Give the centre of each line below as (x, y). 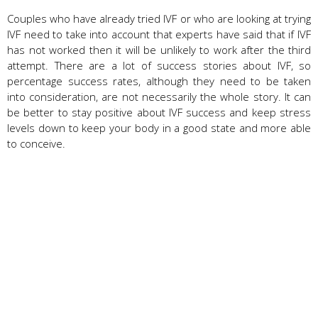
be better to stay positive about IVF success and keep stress (159, 112)
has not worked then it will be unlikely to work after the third (159, 49)
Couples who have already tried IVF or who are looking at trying (159, 18)
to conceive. (36, 143)
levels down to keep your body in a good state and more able (159, 127)
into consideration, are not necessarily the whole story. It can (159, 96)
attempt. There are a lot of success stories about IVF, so (159, 65)
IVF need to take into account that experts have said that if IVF (159, 34)
